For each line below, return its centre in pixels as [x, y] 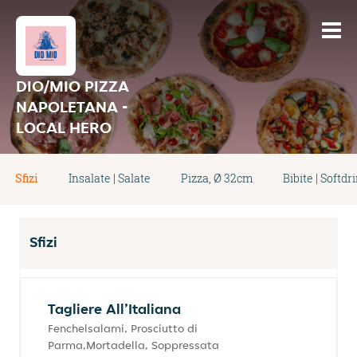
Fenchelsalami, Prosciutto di [123, 328]
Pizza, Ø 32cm [217, 178]
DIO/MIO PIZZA [73, 86]
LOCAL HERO [64, 127]
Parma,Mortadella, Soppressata [133, 345]
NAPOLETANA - [72, 107]
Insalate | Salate [110, 178]
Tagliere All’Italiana [114, 309]
